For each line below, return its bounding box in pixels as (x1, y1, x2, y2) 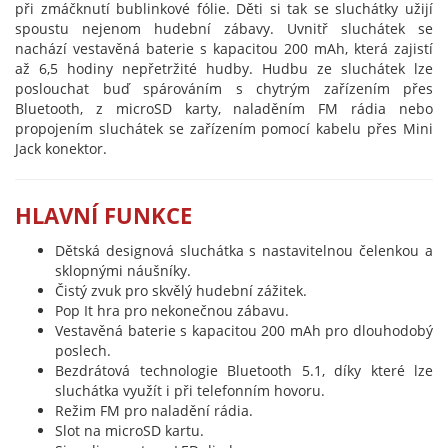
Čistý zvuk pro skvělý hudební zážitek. (55, 281, 307, 300)
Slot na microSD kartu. (55, 421, 204, 440)
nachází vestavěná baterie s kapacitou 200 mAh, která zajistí (15, 39, 433, 58)
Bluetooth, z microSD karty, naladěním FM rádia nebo (15, 99, 433, 118)
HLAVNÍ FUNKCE (15, 200, 192, 230)
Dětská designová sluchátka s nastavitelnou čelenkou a (55, 241, 433, 260)
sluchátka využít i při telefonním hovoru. (55, 381, 325, 400)
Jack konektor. (15, 139, 107, 158)
